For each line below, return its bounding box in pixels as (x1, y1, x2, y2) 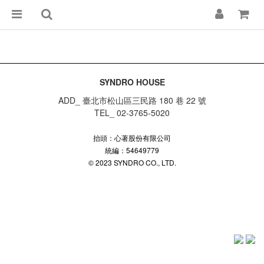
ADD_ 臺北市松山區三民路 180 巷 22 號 (58, 94, 206, 106)
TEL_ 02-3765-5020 (94, 106, 170, 118)
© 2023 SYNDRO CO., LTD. (88, 157, 176, 167)
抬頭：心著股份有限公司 (93, 132, 171, 143)
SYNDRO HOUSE (99, 75, 165, 88)
